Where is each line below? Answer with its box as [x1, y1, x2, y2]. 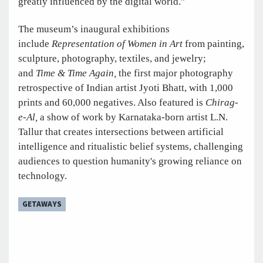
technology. [18, 170, 69, 181]
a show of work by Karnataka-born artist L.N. [38, 111, 228, 123]
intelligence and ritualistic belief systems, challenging [18, 140, 243, 152]
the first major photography [116, 67, 233, 79]
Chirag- [205, 96, 238, 108]
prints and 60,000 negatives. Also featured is [18, 96, 205, 108]
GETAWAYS [22, 198, 62, 210]
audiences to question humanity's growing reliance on [18, 155, 242, 167]
